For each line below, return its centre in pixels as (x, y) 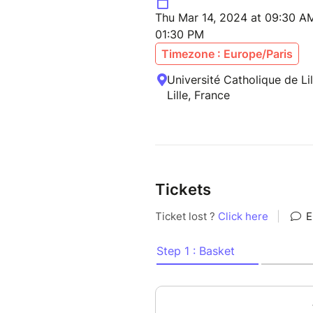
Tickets (183, 190)
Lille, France (198, 95)
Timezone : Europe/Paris (227, 54)
